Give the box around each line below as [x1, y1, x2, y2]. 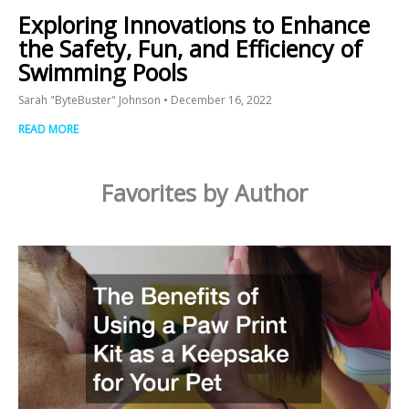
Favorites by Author [101, 177, 308, 209]
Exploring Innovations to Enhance [18, 8, 370, 40]
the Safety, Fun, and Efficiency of [18, 32, 362, 64]
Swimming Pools [18, 56, 187, 88]
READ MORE [18, 121, 79, 137]
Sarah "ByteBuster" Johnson [18, 91, 163, 108]
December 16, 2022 [168, 91, 272, 108]
